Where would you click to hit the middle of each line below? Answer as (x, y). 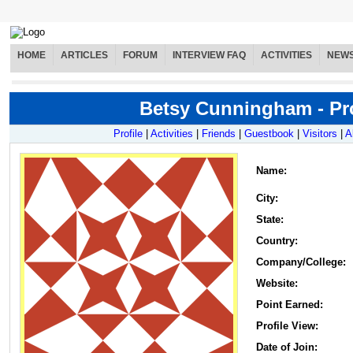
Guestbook (269, 134)
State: (270, 220)
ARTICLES (84, 56)
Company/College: (301, 262)
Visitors (320, 134)
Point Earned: (290, 305)
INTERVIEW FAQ (209, 56)
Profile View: (287, 326)
